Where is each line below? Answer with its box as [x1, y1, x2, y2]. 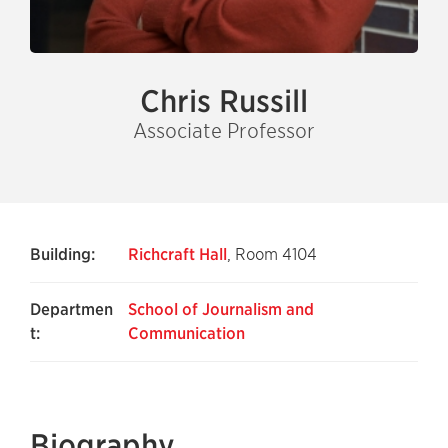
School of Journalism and [128, 300, 314, 319]
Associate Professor [133, 119, 315, 143]
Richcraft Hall [128, 245, 227, 264]
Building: [30, 245, 96, 264]
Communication [128, 324, 245, 343]
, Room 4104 [227, 245, 317, 264]
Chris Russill [140, 83, 308, 119]
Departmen [30, 300, 113, 319]
